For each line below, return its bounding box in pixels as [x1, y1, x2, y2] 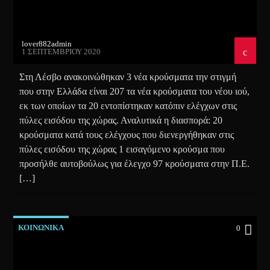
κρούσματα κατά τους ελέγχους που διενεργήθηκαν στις [19, 129, 234, 140]
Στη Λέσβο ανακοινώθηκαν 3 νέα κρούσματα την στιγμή [19, 71, 237, 82]
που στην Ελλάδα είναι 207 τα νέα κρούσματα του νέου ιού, [19, 86, 250, 96]
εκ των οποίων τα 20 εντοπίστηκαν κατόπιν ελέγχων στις [19, 100, 237, 111]
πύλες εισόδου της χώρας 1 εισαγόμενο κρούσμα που [19, 143, 225, 154]
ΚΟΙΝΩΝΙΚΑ [18, 222, 64, 232]
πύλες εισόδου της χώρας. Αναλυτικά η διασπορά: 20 [19, 115, 223, 125]
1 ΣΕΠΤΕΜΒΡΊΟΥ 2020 [22, 46, 101, 56]
